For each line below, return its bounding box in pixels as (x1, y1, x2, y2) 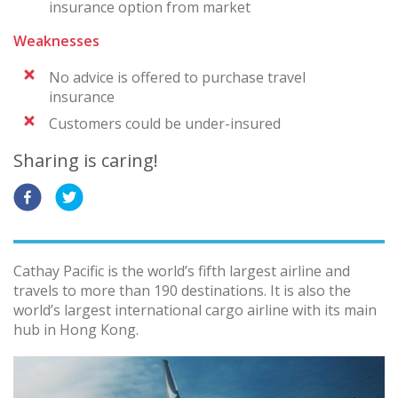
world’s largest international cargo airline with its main (13, 299, 377, 320)
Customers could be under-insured (49, 113, 281, 133)
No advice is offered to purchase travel (49, 67, 306, 87)
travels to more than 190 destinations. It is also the (13, 280, 351, 300)
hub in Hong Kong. (13, 319, 139, 339)
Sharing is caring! (13, 147, 158, 172)
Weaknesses (13, 30, 99, 51)
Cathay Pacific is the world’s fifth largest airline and (13, 260, 350, 281)
